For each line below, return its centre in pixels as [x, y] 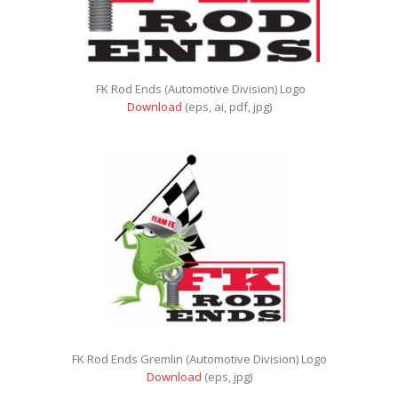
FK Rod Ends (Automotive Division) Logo [199, 89]
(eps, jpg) [227, 377]
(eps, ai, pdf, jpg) [227, 107]
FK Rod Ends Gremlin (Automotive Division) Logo [199, 359]
